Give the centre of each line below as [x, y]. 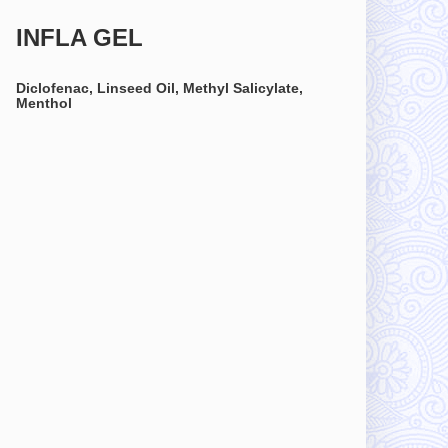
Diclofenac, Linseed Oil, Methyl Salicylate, [159, 88]
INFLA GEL [79, 37]
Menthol [44, 103]
